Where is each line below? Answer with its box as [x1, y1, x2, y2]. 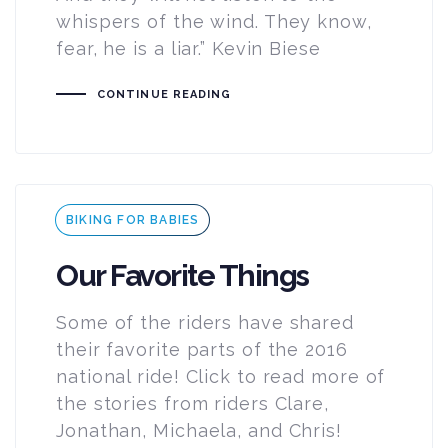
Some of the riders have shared [56, 311, 354, 333]
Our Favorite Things [56, 258, 309, 294]
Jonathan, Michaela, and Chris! [56, 419, 342, 441]
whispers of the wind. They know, [56, 10, 372, 32]
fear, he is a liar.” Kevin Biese [56, 37, 321, 59]
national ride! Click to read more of [56, 365, 386, 387]
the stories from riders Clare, [56, 392, 329, 414]
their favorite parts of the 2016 [56, 338, 348, 360]
